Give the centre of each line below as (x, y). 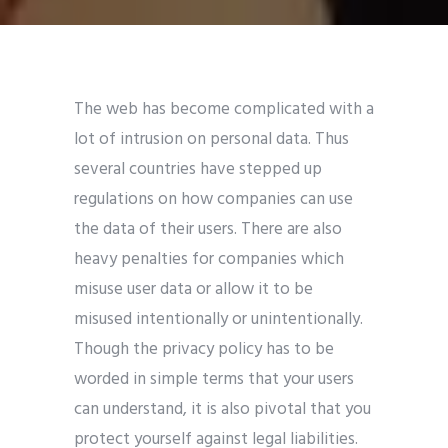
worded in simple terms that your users (214, 380)
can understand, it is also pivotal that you (222, 410)
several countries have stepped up (198, 170)
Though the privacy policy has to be (204, 350)
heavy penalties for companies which (209, 260)
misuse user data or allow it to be (193, 290)
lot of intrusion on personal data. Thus (211, 140)
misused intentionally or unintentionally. (218, 320)
